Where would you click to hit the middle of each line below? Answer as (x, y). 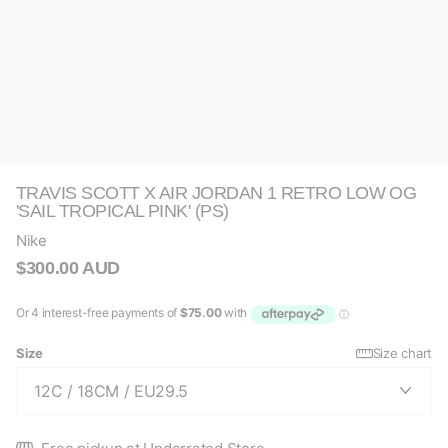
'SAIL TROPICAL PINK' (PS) (122, 211)
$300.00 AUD (68, 267)
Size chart (402, 352)
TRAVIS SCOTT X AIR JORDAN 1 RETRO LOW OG (216, 193)
